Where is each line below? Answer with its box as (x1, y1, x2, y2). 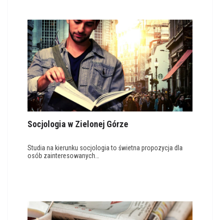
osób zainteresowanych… (27, 152, 99, 160)
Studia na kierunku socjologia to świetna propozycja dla (27, 144, 183, 152)
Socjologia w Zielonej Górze (27, 119, 128, 130)
